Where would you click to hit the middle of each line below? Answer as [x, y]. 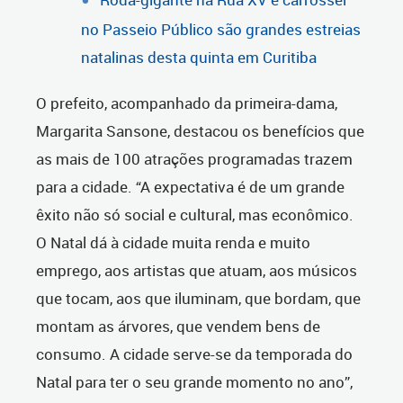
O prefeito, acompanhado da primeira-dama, [187, 103]
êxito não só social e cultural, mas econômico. [195, 215]
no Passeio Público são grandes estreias [221, 30]
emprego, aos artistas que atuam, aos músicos [197, 271]
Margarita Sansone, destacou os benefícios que [200, 131]
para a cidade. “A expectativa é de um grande [190, 187]
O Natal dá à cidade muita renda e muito [173, 243]
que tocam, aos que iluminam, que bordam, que [198, 299]
